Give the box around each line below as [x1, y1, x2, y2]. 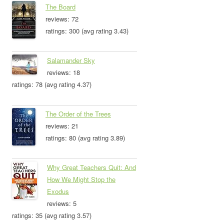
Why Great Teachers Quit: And [47, 162, 136, 172]
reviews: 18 [47, 67, 80, 77]
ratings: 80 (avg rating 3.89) [45, 133, 125, 143]
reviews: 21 [45, 121, 78, 131]
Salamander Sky [47, 55, 95, 65]
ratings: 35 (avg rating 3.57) [12, 210, 91, 220]
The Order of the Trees [45, 109, 111, 119]
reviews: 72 [45, 14, 78, 24]
